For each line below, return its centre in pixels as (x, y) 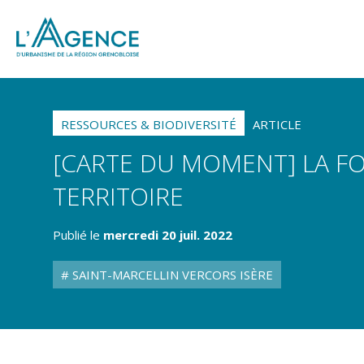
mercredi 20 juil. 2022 (168, 235)
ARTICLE (277, 124)
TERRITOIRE (118, 196)
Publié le (78, 235)
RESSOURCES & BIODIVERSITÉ (149, 124)
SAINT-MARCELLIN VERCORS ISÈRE (171, 275)
